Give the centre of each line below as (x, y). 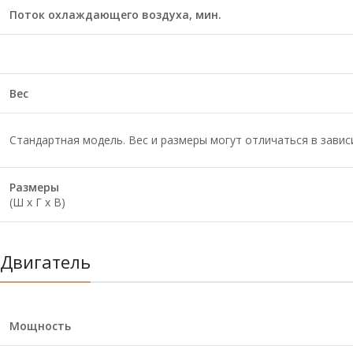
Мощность (40, 326)
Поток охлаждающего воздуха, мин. (115, 15)
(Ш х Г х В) (37, 202)
